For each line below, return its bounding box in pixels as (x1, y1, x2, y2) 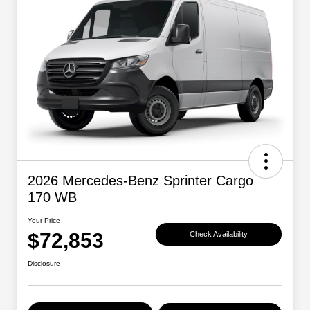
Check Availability (190, 229, 248, 238)
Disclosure (28, 259, 60, 268)
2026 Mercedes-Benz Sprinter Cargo (28, 173, 253, 189)
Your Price (28, 217, 60, 225)
